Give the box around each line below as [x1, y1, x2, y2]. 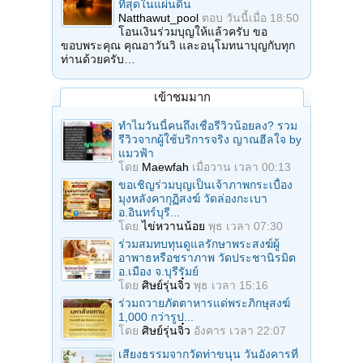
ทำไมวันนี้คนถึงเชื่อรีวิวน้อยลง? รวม [118, 119, 297, 133]
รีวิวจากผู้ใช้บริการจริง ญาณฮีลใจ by [118, 133, 301, 147]
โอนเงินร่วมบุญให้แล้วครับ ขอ [118, 25, 267, 39]
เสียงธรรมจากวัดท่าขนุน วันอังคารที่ [118, 348, 298, 361]
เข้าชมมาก [153, 90, 211, 105]
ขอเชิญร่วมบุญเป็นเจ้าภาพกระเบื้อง [118, 178, 293, 192]
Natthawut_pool [118, 11, 199, 25]
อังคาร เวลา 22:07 [194, 324, 286, 338]
